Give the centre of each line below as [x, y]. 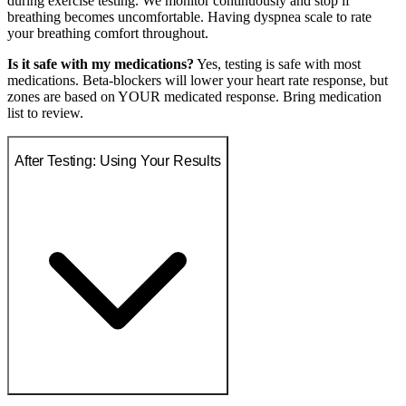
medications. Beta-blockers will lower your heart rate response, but [198, 81]
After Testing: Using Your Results [118, 160]
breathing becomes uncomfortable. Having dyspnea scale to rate [189, 17]
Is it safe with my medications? [101, 64]
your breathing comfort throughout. [108, 34]
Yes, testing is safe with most [277, 64]
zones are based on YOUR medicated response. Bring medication [194, 97]
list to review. [45, 113]
